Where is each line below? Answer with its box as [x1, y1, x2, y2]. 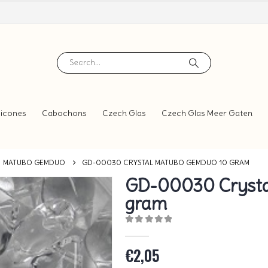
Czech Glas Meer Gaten [162, 108, 252, 119]
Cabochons [42, 108, 87, 119]
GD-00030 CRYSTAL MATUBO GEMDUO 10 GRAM [82, 158, 249, 167]
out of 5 [132, 226, 181, 234]
